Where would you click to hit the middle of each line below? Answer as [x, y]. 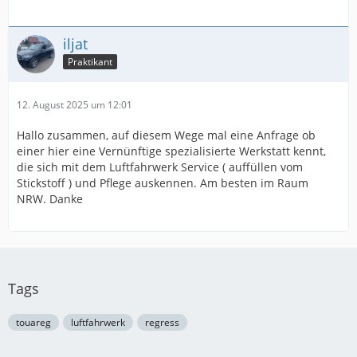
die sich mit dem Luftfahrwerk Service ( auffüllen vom [160, 167]
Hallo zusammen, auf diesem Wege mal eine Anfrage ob [166, 135]
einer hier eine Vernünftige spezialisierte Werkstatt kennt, [171, 151]
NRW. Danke [50, 198]
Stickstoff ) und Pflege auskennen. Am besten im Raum [163, 182]
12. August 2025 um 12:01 [75, 104]
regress [162, 322]
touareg [33, 322]
